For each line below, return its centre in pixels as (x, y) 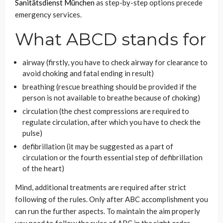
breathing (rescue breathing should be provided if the (110, 87)
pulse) (32, 133)
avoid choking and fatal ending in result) (88, 73)
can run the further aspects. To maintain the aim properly (108, 211)
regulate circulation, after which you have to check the (111, 122)
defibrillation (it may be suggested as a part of (98, 146)
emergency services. (49, 14)
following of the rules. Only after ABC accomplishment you (111, 199)
